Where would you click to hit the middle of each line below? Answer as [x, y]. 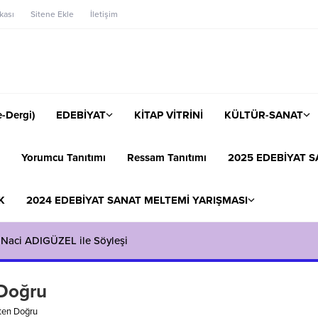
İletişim [104, 14]
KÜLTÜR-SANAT [264, 115]
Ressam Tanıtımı [167, 157]
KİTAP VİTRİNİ [169, 115]
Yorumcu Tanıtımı [64, 157]
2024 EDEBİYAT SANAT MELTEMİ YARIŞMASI [137, 200]
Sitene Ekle [52, 14]
